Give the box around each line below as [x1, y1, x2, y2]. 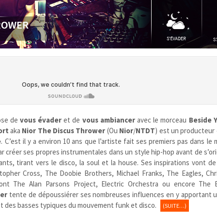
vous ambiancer [82, 115, 135, 124]
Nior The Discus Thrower [22, 125, 106, 135]
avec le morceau [135, 115, 189, 124]
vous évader [19, 115, 62, 124]
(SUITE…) [163, 201, 187, 209]
